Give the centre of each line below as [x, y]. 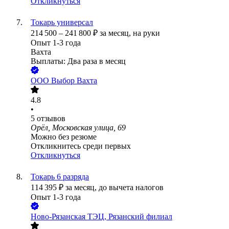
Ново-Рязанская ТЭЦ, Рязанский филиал [101, 217]
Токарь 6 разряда [60, 177]
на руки [146, 33]
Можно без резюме [64, 137]
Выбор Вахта [74, 81]
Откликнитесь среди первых [81, 146]
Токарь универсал [62, 22]
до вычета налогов [131, 188]
